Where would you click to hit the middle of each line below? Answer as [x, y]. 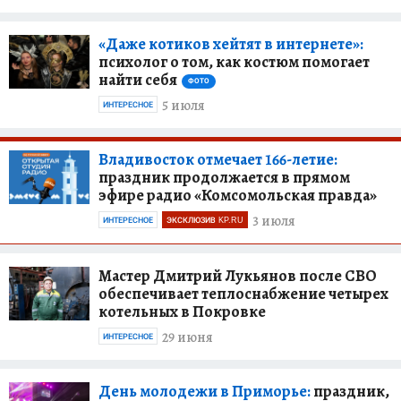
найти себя [138, 79]
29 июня [188, 338]
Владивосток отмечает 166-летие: [218, 159]
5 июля [183, 106]
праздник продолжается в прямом [224, 177]
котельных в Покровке [182, 311]
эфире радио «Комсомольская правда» [238, 195]
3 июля [274, 222]
